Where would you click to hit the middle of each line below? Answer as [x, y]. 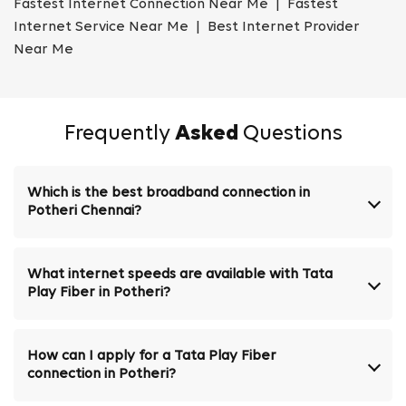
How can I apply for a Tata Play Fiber [152, 357]
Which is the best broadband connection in [169, 193]
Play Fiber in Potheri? [99, 293]
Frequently [119, 135]
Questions [290, 135]
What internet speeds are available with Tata [180, 275]
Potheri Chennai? [84, 212]
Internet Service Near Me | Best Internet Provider [187, 28]
